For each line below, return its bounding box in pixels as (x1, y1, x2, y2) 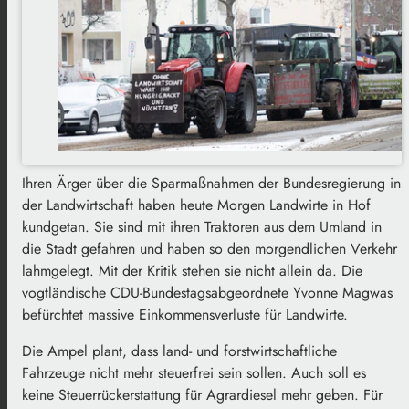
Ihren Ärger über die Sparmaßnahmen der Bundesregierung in (22, 172, 401, 194)
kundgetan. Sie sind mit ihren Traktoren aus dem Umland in (22, 215, 382, 237)
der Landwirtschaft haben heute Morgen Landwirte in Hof (22, 194, 371, 215)
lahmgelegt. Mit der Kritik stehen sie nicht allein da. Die (22, 259, 362, 281)
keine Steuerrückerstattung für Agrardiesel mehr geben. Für (22, 383, 383, 405)
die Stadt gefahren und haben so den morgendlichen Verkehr (22, 237, 397, 259)
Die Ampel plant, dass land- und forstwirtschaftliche (22, 340, 337, 362)
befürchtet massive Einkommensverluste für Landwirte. (22, 303, 348, 325)
